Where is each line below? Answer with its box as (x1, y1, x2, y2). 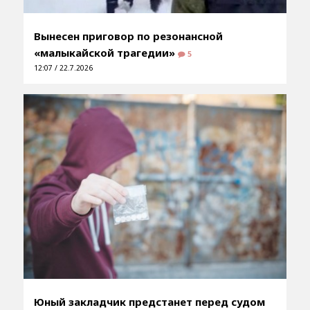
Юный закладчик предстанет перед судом (33, 294, 265, 309)
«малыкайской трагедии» (33, 46, 178, 60)
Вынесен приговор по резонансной (33, 29, 223, 44)
